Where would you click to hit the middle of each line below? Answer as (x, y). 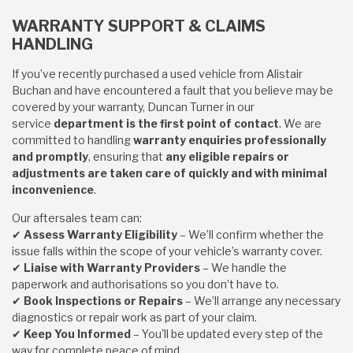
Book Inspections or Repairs (103, 301)
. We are (300, 123)
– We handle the (243, 268)
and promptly (50, 156)
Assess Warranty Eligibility (100, 234)
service (32, 123)
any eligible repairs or (227, 156)
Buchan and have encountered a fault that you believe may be (173, 90)
